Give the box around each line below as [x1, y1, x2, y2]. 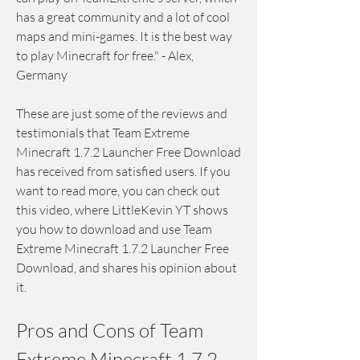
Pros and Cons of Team [16, 318, 203, 342]
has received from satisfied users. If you [16, 163, 231, 179]
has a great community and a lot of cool [16, 9, 230, 25]
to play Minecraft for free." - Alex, [16, 47, 194, 63]
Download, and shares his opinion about [16, 260, 237, 276]
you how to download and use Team [16, 221, 212, 237]
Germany [16, 67, 67, 83]
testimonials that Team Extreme [16, 125, 190, 141]
